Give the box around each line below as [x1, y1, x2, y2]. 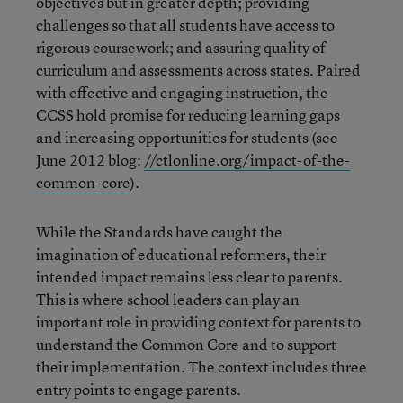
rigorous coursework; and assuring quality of [36, 37, 326, 58]
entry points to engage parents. [36, 379, 241, 399]
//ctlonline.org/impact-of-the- [144, 149, 350, 170]
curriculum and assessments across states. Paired [36, 59, 361, 80]
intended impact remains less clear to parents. [36, 266, 343, 287]
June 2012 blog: [36, 149, 144, 170]
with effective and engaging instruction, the [36, 82, 328, 103]
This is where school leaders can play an [36, 289, 300, 309]
